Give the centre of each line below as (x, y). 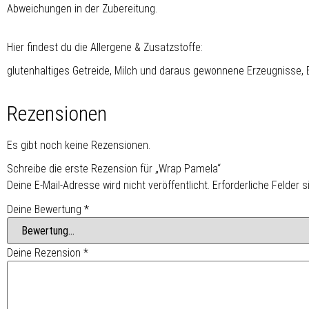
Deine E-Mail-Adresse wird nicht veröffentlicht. (108, 185)
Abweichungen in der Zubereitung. (82, 8)
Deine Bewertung (46, 209)
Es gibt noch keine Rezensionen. (79, 145)
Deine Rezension (45, 252)
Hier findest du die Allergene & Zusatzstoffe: (105, 47)
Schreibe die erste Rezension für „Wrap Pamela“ (114, 168)
